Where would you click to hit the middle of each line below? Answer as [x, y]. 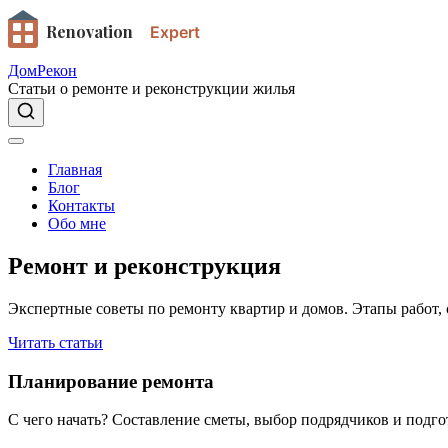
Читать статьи [55, 342]
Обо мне [77, 223]
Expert [175, 32]
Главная [75, 169]
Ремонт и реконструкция [144, 265]
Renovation [89, 31]
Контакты [81, 205]
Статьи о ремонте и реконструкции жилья [151, 88]
